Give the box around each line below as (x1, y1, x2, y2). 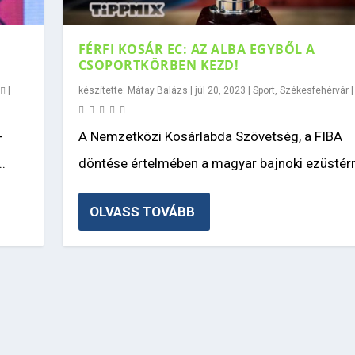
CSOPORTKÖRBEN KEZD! (78, 55, 239, 74)
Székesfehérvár (279, 84, 349, 96)
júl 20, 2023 (194, 84, 246, 96)
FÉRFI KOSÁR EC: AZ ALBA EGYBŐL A (78, 40, 315, 58)
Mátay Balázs (127, 84, 188, 96)
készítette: (78, 84, 128, 96)
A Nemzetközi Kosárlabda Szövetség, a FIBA (78, 128, 342, 144)
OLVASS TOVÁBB (89, 203, 195, 219)
